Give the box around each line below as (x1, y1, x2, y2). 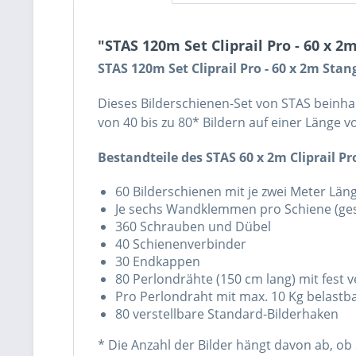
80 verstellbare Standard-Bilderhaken (115, 304, 339, 323)
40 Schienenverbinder (115, 234, 246, 253)
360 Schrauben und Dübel (115, 217, 271, 235)
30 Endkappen (115, 252, 200, 270)
